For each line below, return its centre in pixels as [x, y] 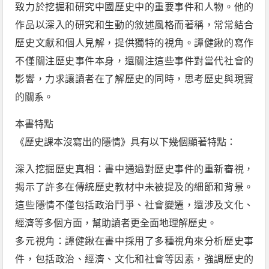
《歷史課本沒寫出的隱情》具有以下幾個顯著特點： [126, 142]
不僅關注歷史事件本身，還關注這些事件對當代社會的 [134, 61]
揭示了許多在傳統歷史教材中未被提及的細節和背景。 [134, 187]
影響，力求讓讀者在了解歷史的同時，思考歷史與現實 [134, 79]
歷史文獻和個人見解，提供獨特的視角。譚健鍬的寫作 [134, 43]
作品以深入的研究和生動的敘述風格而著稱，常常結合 [134, 25]
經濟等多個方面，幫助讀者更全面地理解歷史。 [116, 223]
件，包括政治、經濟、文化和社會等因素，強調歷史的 [134, 259]
